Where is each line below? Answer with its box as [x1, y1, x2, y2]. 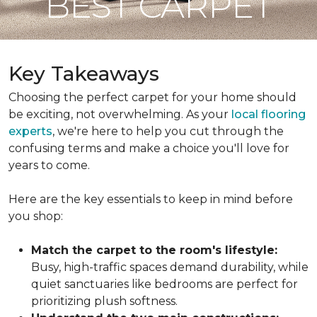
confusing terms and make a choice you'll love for [8, 142, 289, 155]
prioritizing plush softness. [31, 294, 178, 308]
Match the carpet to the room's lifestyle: [31, 243, 277, 257]
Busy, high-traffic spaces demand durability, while [31, 260, 309, 274]
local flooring [231, 108, 306, 121]
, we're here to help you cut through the [52, 125, 284, 138]
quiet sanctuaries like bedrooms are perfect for [31, 277, 298, 291]
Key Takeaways [8, 62, 159, 86]
